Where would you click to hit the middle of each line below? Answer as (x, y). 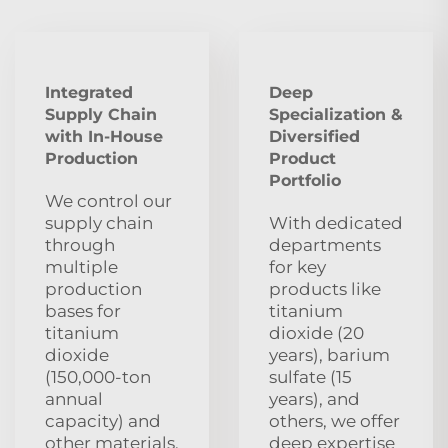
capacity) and (103, 420)
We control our (108, 200)
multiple (81, 266)
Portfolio (305, 180)
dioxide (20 (316, 332)
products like (325, 288)
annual (74, 398)
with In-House (104, 136)
